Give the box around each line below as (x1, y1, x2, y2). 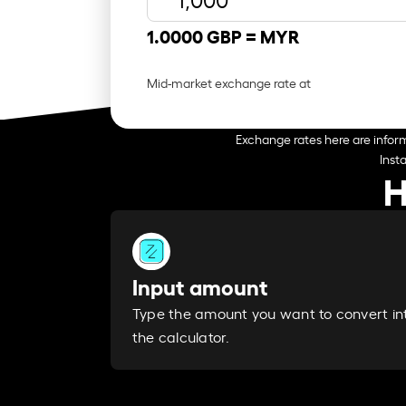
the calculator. (132, 326, 230, 347)
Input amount (132, 270, 268, 302)
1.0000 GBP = (147, 22, 260, 48)
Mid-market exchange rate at (147, 72, 314, 91)
